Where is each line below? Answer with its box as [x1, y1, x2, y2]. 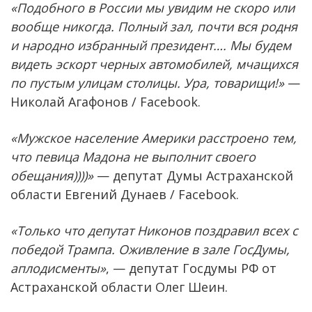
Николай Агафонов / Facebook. [10, 93, 201, 110]
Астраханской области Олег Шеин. [10, 278, 228, 295]
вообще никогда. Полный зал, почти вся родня [10, 17, 297, 35]
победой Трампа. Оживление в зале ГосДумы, [10, 240, 290, 258]
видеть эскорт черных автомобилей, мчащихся [10, 55, 298, 72]
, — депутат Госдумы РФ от [106, 259, 276, 276]
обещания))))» [10, 166, 93, 184]
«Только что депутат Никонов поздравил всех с [10, 221, 298, 239]
